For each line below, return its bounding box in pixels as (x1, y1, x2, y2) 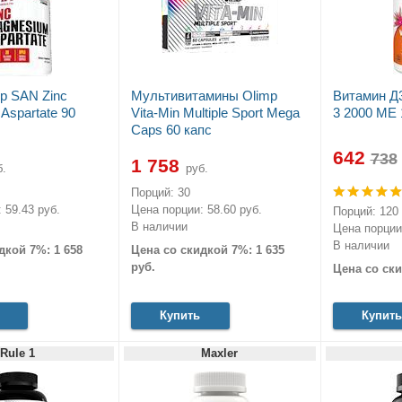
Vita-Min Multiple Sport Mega (130, 105, 300, 121)
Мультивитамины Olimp (130, 88, 277, 104)
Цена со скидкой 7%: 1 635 (130, 242, 284, 257)
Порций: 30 (130, 186, 190, 200)
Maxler (201, 345, 238, 360)
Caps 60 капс (130, 122, 212, 138)
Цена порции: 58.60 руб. (130, 203, 262, 217)
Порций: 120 (332, 205, 398, 219)
